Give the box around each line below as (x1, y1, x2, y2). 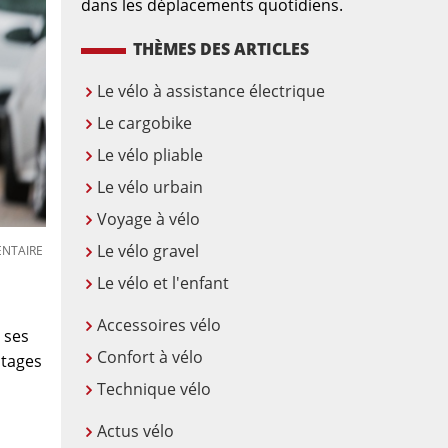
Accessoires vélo (97, 314, 221, 336)
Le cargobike (97, 112, 192, 134)
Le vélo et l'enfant (97, 272, 229, 294)
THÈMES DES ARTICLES (133, 38, 309, 60)
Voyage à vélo (97, 208, 200, 230)
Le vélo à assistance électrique (97, 80, 325, 102)
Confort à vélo (97, 346, 203, 368)
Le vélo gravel (97, 240, 199, 262)
